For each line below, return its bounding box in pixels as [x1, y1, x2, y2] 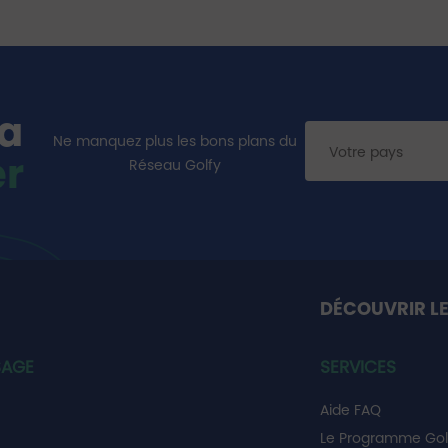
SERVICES [319, 355, 396, 379]
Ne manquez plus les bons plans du [52, 131, 297, 151]
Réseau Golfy [128, 155, 221, 175]
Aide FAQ [319, 400, 381, 420]
